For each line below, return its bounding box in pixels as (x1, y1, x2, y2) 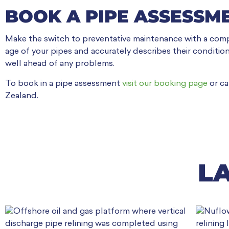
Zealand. (5, 91, 38, 100)
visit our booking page (122, 79, 208, 88)
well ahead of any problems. (5, 60, 114, 68)
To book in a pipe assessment (5, 79, 122, 88)
